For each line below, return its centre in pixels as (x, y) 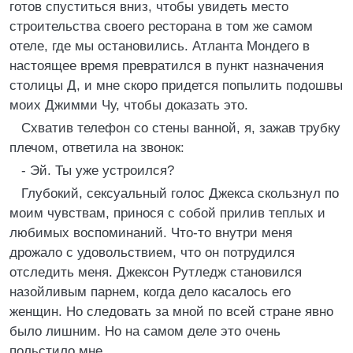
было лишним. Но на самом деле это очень (145, 331)
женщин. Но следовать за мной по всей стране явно (171, 312)
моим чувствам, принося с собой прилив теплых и (167, 213)
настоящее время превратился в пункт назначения (167, 66)
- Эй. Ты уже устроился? (98, 171)
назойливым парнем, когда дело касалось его (150, 292)
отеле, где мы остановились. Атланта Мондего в (160, 46)
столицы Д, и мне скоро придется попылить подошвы (176, 85)
